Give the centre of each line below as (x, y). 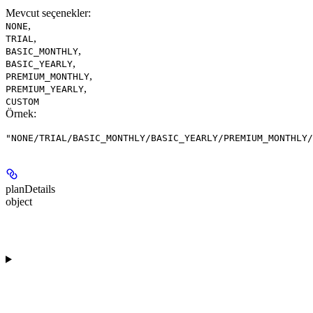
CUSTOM (22, 101)
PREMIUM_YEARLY (45, 89)
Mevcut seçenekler (47, 13)
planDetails (30, 189)
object (19, 201)
